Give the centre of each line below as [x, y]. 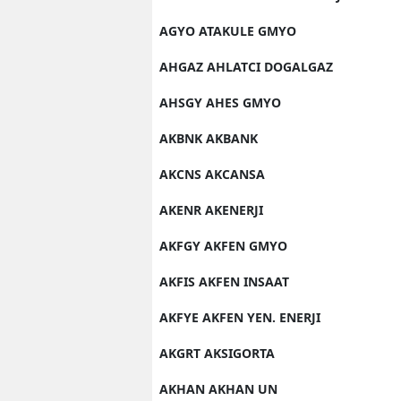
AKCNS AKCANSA [212, 174]
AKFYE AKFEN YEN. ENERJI [240, 317]
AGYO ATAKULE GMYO [228, 31]
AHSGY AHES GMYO [220, 102]
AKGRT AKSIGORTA [217, 353]
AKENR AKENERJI [211, 210]
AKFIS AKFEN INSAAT [224, 282]
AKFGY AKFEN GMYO [223, 246]
